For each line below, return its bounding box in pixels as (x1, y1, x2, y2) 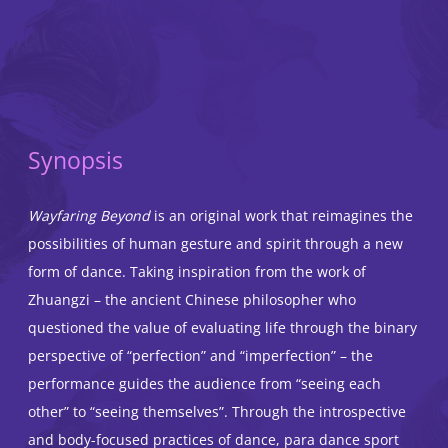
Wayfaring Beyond (28, 206, 150, 226)
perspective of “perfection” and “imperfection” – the (28, 346, 373, 366)
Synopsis (28, 145, 123, 177)
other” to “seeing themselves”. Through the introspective (28, 402, 406, 422)
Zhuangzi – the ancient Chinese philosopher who (28, 290, 356, 310)
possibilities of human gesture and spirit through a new (28, 234, 403, 254)
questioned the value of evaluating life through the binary (28, 318, 417, 338)
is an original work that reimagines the (150, 206, 413, 226)
